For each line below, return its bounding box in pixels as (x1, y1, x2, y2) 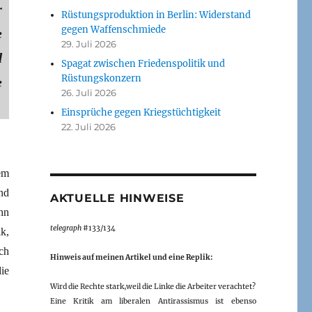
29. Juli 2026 (61, 38, 117, 49)
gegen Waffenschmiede (61, 23, 166, 36)
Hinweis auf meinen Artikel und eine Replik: (49, 252, 213, 262)
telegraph (49, 223, 81, 233)
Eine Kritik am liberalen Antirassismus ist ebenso (49, 296, 256, 306)
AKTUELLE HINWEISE (49, 191, 185, 205)
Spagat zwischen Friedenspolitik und (61, 57, 226, 70)
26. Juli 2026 (61, 86, 117, 98)
